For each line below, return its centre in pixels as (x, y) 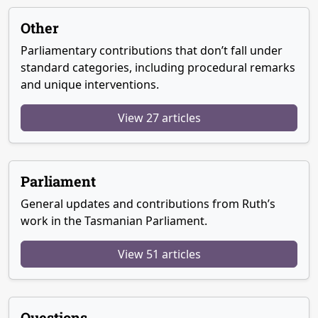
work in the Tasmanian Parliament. (114, 221)
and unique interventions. (90, 85)
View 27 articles (159, 118)
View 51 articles (159, 254)
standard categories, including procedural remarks (158, 68)
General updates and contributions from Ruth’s (148, 204)
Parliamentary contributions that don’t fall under (152, 51)
